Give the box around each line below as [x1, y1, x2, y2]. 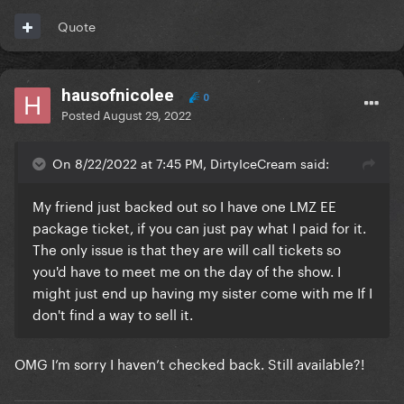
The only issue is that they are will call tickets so [32, 237, 341, 260]
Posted [61, 105, 103, 124]
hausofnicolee [61, 85, 174, 106]
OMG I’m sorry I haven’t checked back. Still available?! [14, 352, 364, 374]
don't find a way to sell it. [32, 302, 197, 325]
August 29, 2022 [103, 105, 191, 124]
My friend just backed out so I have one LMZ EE [32, 194, 336, 216]
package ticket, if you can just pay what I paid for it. [32, 216, 366, 238]
